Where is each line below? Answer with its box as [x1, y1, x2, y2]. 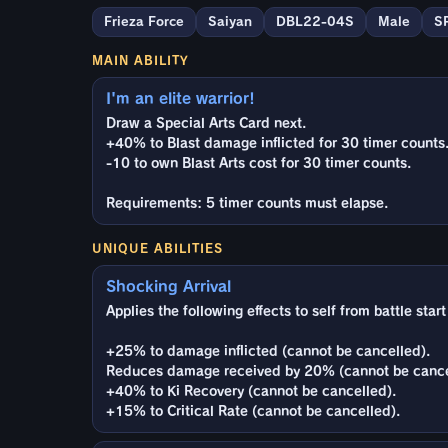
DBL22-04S [276, 14, 354, 28]
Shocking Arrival [106, 278, 231, 294]
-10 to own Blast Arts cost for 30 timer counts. [106, 156, 411, 170]
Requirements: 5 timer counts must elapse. [106, 196, 388, 210]
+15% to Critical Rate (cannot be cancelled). [106, 404, 400, 418]
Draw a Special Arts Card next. [106, 116, 306, 130]
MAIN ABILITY [92, 53, 189, 66]
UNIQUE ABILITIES [92, 241, 223, 254]
